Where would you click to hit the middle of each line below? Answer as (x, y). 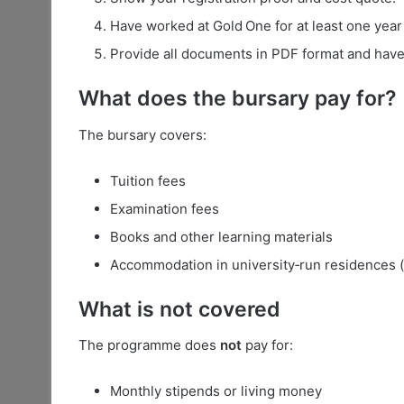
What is (119, 309)
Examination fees (165, 208)
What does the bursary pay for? (238, 99)
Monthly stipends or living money (216, 391)
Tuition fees (148, 180)
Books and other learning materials (221, 236)
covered (237, 309)
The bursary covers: (142, 134)
